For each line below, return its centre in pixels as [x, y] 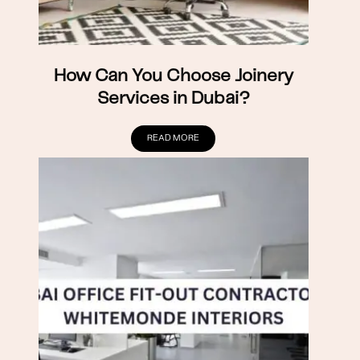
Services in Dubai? [173, 98]
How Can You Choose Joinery [173, 76]
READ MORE [174, 138]
